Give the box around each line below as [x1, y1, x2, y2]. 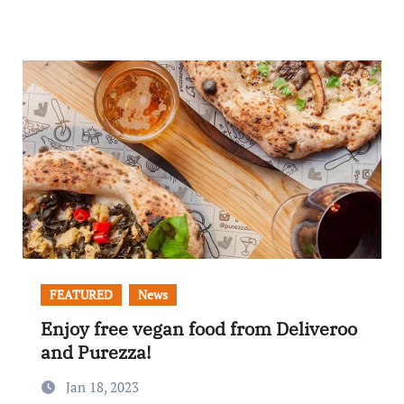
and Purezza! [40, 340, 151, 364]
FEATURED [49, 286, 113, 303]
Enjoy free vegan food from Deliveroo [40, 317, 357, 341]
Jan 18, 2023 [65, 378, 139, 396]
